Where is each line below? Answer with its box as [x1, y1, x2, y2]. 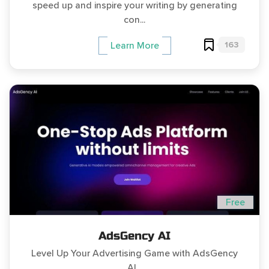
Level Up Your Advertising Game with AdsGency [31, 247, 238, 260]
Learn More [110, 40, 159, 52]
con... [124, 14, 145, 26]
